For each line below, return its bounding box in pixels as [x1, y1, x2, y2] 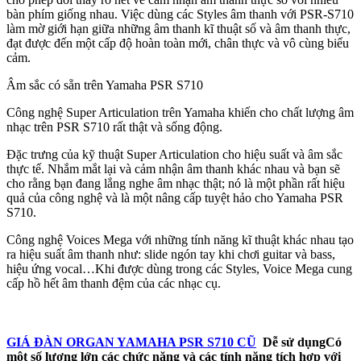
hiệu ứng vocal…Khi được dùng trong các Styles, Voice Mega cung [6, 261, 352, 276]
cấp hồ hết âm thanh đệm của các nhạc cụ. [6, 276, 221, 290]
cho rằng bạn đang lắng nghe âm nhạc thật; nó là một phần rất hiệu [6, 176, 345, 190]
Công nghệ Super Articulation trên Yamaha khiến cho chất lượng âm [6, 105, 354, 119]
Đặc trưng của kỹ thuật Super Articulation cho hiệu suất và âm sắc [6, 147, 342, 161]
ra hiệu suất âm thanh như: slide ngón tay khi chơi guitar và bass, [6, 247, 335, 261]
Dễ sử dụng [256, 335, 326, 350]
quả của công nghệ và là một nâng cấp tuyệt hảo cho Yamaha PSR [6, 190, 343, 205]
